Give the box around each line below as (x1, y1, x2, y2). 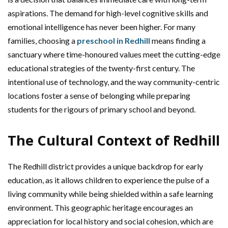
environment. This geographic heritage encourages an (8, 203, 193, 212)
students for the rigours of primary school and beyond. (8, 104, 195, 114)
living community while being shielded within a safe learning (8, 189, 213, 198)
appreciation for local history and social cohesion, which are (8, 216, 213, 226)
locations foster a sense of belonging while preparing (8, 91, 190, 100)
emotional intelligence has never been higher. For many (8, 22, 195, 32)
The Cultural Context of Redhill (8, 131, 220, 150)
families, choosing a (8, 36, 77, 45)
